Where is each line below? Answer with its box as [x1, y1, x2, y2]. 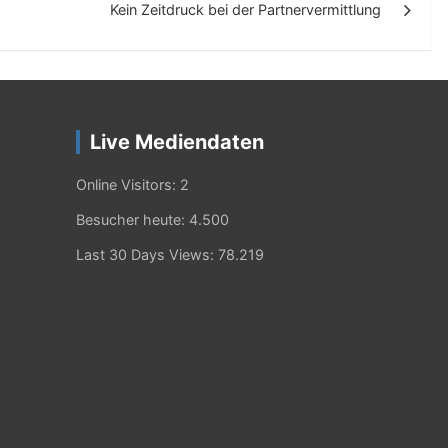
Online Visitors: [76, 176, 180, 193]
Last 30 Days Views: [76, 246, 218, 263]
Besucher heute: [76, 211, 189, 228]
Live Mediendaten [90, 130, 264, 154]
